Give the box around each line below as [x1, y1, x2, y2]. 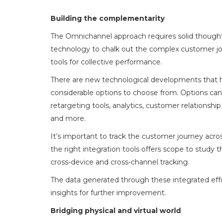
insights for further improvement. [51, 188, 166, 197]
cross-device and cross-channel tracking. [51, 158, 189, 166]
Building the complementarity [51, 14, 165, 23]
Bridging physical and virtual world [51, 206, 181, 215]
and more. [51, 114, 86, 123]
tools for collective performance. [51, 57, 162, 66]
